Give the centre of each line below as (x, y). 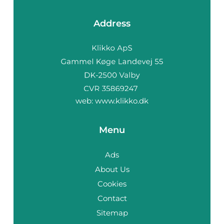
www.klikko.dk (122, 100)
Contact (112, 198)
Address (112, 23)
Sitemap (112, 212)
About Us (112, 169)
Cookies (112, 183)
